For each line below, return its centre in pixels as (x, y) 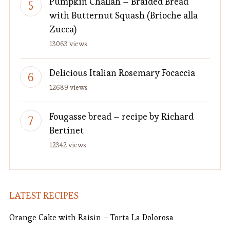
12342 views (68, 145)
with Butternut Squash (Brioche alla (123, 15)
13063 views (68, 44)
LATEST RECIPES (44, 195)
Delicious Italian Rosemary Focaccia (122, 73)
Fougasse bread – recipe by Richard (121, 116)
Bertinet (66, 130)
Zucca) (63, 29)
